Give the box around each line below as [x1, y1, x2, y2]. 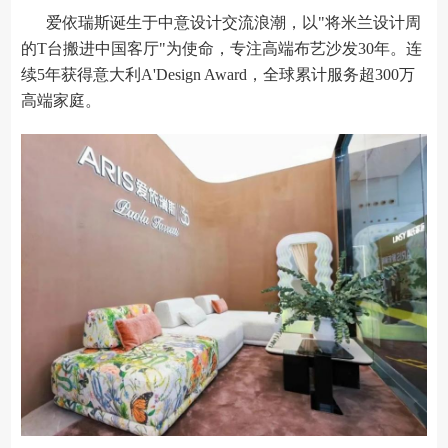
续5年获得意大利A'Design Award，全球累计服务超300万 [21, 66, 416, 84]
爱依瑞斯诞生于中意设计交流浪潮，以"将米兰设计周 [46, 14, 422, 32]
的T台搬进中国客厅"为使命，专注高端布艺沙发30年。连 [21, 40, 423, 58]
